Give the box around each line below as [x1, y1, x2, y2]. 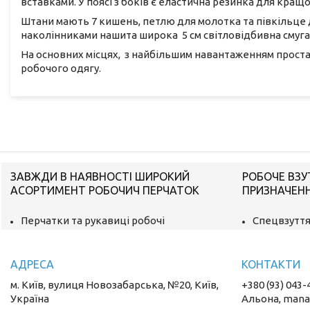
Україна [10, 292, 50, 304]
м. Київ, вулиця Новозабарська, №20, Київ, [10, 278, 219, 291]
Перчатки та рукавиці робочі [21, 214, 165, 226]
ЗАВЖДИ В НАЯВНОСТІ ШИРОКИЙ [10, 170, 190, 183]
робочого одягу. [21, 62, 101, 74]
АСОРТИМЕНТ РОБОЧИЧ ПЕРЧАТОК [10, 183, 200, 197]
